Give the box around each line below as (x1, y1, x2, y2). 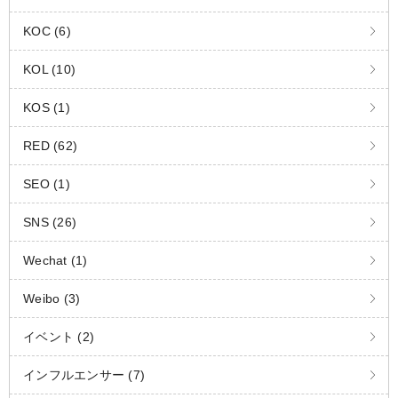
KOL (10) (23, 62, 76, 77)
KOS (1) (23, 100, 70, 115)
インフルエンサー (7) (23, 368, 145, 383)
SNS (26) (23, 215, 76, 230)
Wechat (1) (23, 253, 88, 268)
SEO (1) (23, 177, 70, 192)
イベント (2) (23, 330, 94, 345)
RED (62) (23, 139, 77, 154)
